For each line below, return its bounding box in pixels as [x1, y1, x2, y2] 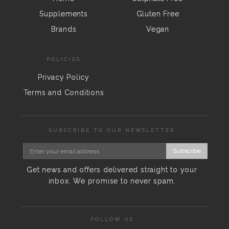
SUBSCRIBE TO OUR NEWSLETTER [49, 127, 175, 133]
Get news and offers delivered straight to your [27, 166, 197, 174]
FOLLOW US [90, 216, 134, 222]
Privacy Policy [37, 73, 90, 81]
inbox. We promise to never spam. [48, 177, 176, 185]
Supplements [39, 10, 88, 18]
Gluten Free [136, 10, 179, 18]
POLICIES [47, 56, 81, 62]
